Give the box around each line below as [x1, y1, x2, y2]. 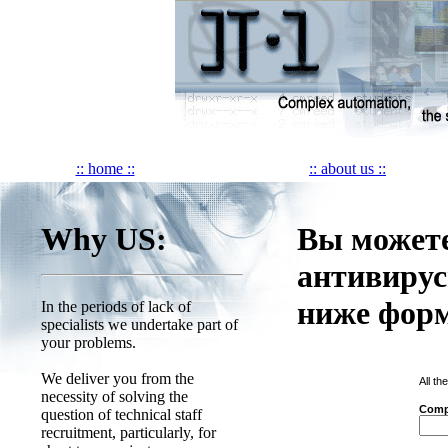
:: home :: [75, 160, 135, 177]
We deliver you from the [41, 370, 194, 387]
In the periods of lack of [41, 298, 191, 315]
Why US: [41, 221, 167, 258]
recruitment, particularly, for [41, 424, 216, 441]
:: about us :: [309, 160, 386, 177]
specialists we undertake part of [41, 316, 238, 333]
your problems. [41, 334, 136, 351]
